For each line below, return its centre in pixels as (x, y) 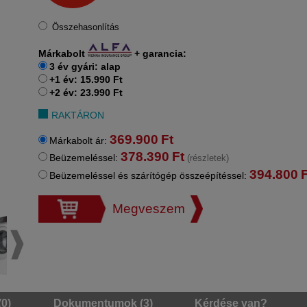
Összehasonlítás (86, 27)
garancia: (163, 53)
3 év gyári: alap (85, 66)
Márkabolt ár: (79, 141)
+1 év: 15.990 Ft (86, 79)
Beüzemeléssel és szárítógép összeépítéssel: (149, 176)
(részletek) (208, 158)
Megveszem (148, 209)
